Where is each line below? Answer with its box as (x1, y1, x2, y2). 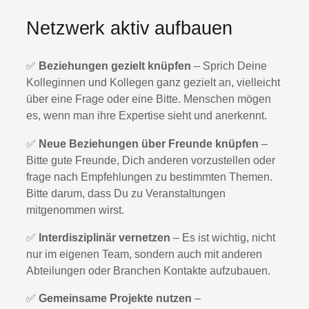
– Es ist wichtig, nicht (170, 230, 275, 243)
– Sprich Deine (191, 59, 267, 72)
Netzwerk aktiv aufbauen (26, 17, 232, 39)
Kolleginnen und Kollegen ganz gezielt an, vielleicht (26, 76, 280, 89)
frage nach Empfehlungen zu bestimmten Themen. (26, 170, 272, 183)
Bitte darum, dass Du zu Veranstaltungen (26, 186, 226, 199)
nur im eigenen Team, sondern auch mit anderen (26, 247, 262, 260)
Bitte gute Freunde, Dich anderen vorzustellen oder (26, 153, 275, 166)
